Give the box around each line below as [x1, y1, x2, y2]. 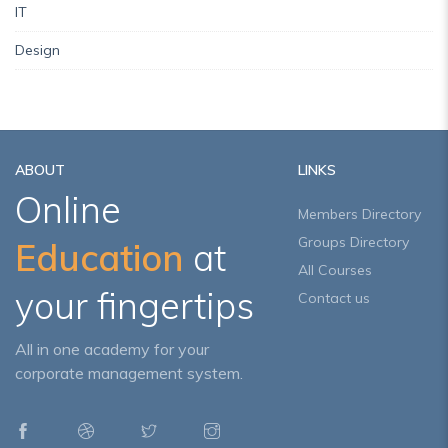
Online [15, 187, 121, 232]
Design [15, 41, 60, 59]
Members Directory [297, 205, 421, 223]
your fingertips [15, 283, 254, 328]
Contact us [297, 289, 370, 307]
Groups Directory [297, 233, 409, 251]
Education [15, 235, 184, 280]
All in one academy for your [15, 339, 209, 359]
